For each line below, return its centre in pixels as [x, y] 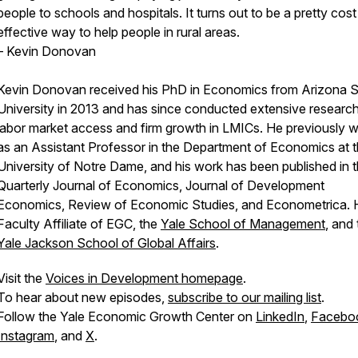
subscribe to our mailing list [245, 297]
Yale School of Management [243, 224]
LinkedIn [280, 316]
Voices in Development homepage [144, 278]
